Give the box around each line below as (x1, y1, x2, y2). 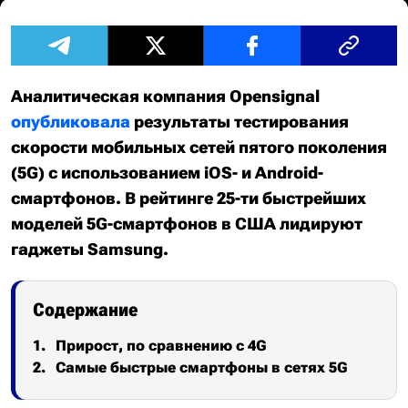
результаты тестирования (130, 112, 349, 131)
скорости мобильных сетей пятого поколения (11, 138, 387, 157)
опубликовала (11, 112, 130, 131)
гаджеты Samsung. (11, 240, 172, 259)
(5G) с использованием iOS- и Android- (11, 163, 323, 182)
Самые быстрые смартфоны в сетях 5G (56, 359, 348, 376)
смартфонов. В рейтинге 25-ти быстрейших (11, 189, 366, 208)
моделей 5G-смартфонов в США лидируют (11, 214, 362, 233)
